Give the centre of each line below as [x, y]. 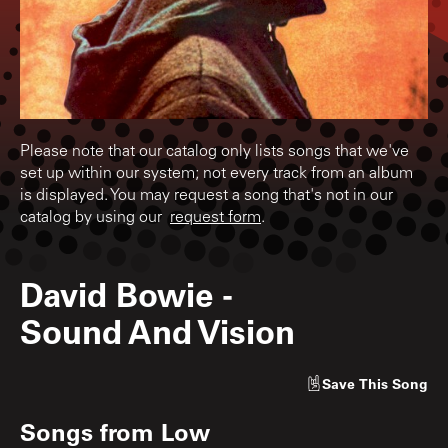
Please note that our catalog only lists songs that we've [214, 151]
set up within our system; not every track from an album [216, 173]
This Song [393, 383]
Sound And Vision [157, 330]
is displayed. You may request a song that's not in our [206, 195]
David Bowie [116, 293]
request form [215, 217]
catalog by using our [95, 217]
